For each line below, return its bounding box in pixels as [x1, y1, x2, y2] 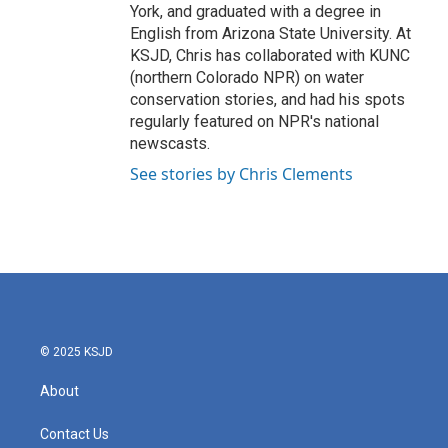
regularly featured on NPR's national [130, 112, 379, 131]
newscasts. [130, 134, 210, 153]
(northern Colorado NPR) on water [130, 68, 364, 87]
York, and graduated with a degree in [130, 2, 381, 21]
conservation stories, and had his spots [130, 90, 405, 109]
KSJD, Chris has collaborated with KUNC [130, 46, 410, 65]
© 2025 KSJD [40, 345, 113, 359]
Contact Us [40, 426, 109, 442]
